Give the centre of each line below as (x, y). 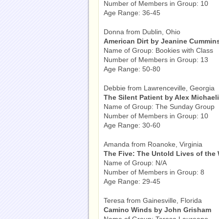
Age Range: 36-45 (132, 13)
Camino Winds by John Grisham (157, 210)
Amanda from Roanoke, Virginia (153, 144)
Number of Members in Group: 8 (154, 172)
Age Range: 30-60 (132, 125)
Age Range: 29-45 (132, 181)
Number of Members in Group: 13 (156, 60)
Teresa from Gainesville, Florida (153, 200)
